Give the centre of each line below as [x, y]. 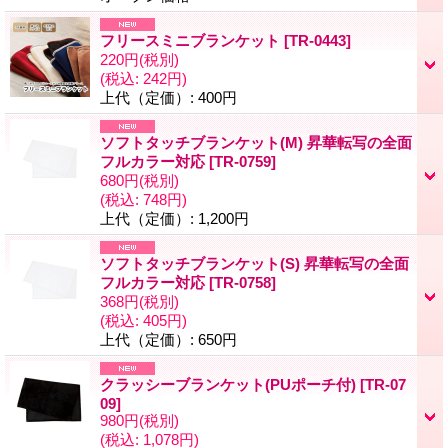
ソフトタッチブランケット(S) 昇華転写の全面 [254, 263]
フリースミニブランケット [192, 40]
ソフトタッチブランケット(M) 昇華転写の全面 [256, 142]
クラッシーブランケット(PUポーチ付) [230, 384]
